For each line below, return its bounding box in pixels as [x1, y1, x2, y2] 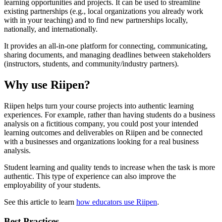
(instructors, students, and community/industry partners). [4, 59, 179, 68]
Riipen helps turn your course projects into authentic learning [4, 102, 194, 111]
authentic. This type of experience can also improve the [4, 172, 176, 181]
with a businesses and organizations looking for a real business [4, 137, 199, 146]
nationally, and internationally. [4, 25, 98, 34]
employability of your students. [4, 181, 103, 190]
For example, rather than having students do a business [45, 111, 215, 119]
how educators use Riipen [76, 198, 157, 207]
